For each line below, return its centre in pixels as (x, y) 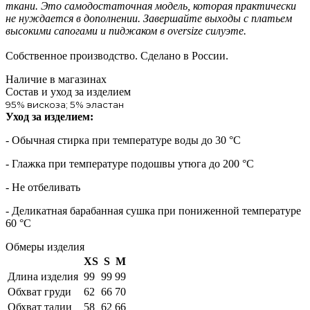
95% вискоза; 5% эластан (65, 104)
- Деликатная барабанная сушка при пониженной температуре (153, 210)
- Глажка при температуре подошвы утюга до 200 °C (130, 163)
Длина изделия (44, 276)
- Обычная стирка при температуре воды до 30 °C (123, 140)
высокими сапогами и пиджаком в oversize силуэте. (126, 30)
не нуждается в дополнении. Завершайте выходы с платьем (149, 18)
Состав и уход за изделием (68, 91)
